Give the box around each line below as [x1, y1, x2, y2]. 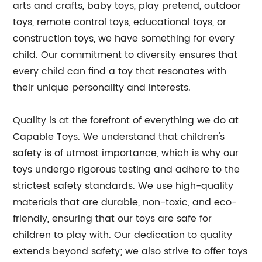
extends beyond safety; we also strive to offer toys [13, 244, 248, 259]
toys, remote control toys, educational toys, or [13, 15, 227, 30]
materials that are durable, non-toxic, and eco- [13, 195, 237, 210]
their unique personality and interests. [13, 80, 191, 95]
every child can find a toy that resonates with [13, 64, 227, 79]
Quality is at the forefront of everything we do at [13, 113, 239, 128]
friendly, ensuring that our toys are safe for [13, 211, 212, 226]
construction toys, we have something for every [13, 31, 235, 46]
